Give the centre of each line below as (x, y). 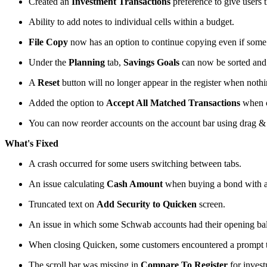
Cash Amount (135, 184)
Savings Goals (151, 62)
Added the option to (67, 103)
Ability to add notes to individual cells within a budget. (131, 21)
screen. (211, 204)
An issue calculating (68, 184)
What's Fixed (32, 143)
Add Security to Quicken (147, 204)
